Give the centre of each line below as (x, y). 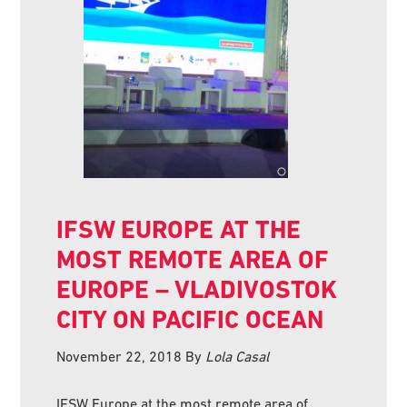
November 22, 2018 (119, 356)
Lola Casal (238, 356)
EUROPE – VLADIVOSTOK (197, 289)
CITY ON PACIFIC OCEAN (190, 319)
